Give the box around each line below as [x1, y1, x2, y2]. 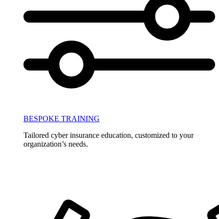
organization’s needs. [23, 140, 88, 149]
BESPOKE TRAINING [23, 114, 100, 123]
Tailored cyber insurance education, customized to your [23, 131, 194, 140]
